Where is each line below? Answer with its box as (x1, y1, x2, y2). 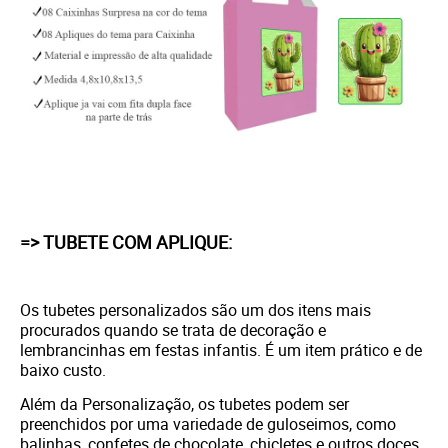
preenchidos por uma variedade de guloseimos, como (20, 413, 396, 436)
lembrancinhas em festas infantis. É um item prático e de (20, 339, 422, 362)
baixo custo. (20, 359, 110, 382)
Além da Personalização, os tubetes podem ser (20, 393, 349, 416)
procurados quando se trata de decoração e (20, 319, 326, 342)
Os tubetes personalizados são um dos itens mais (20, 299, 371, 322)
